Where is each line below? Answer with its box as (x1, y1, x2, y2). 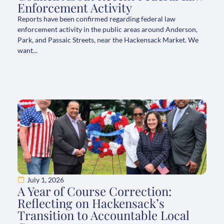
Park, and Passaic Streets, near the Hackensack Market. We (17, 35, 198, 44)
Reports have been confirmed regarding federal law (17, 14, 175, 23)
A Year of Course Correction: (17, 182, 171, 199)
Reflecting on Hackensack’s (17, 194, 164, 211)
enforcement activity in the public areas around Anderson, (17, 24, 197, 33)
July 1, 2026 (27, 175, 64, 184)
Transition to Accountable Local (17, 206, 189, 223)
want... (17, 45, 37, 54)
